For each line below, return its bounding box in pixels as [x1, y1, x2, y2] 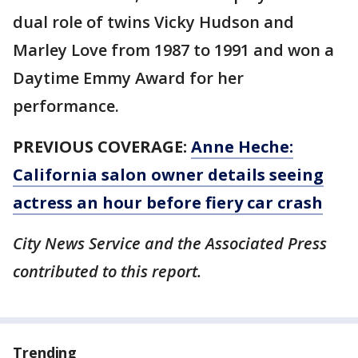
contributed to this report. [13, 261, 201, 282]
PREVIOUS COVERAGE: [13, 136, 191, 157]
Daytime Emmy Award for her [13, 67, 244, 89]
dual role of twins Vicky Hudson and [13, 11, 294, 33]
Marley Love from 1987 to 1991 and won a [13, 39, 334, 61]
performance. [13, 95, 119, 117]
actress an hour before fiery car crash [13, 192, 323, 213]
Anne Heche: [191, 136, 293, 157]
